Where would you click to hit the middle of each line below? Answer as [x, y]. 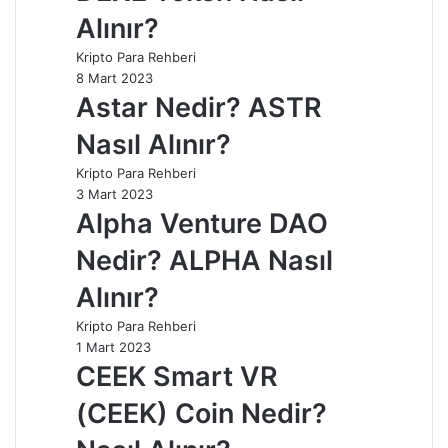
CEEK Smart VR [177, 376]
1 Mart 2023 [113, 346]
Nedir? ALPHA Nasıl [204, 260]
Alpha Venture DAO [202, 223]
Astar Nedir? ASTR [199, 107]
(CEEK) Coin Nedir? [201, 413]
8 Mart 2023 [114, 77]
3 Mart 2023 [114, 193]
